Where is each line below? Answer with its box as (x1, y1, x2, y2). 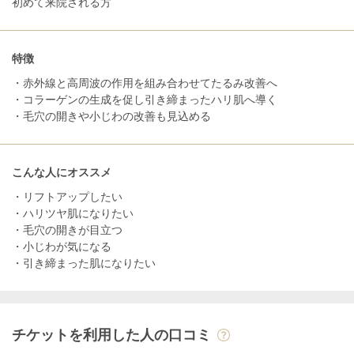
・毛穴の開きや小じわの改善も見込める (12, 109, 211, 122)
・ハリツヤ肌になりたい (12, 206, 134, 220)
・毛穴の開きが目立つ (12, 223, 122, 236)
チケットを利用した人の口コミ (12, 326, 211, 343)
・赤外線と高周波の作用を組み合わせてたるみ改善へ (12, 76, 277, 89)
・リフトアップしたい (12, 190, 122, 203)
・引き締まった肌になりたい (12, 256, 156, 269)
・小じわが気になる (12, 239, 111, 253)
